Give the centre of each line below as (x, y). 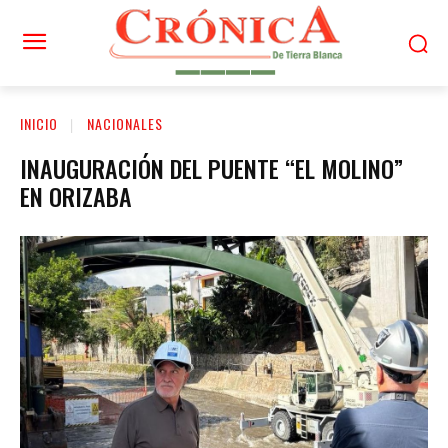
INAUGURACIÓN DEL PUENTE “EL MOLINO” (211, 167)
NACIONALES (125, 123)
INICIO (39, 123)
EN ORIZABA (76, 195)
